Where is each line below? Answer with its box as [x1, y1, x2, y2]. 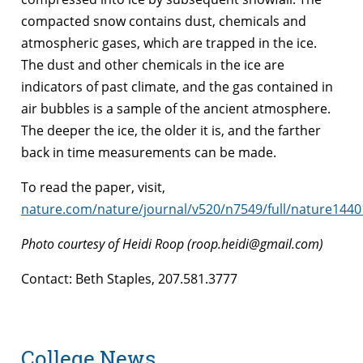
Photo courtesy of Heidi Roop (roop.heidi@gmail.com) [21, 234, 323, 253]
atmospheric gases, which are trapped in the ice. [21, 33, 317, 52]
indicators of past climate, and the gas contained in [21, 77, 333, 96]
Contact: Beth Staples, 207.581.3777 [21, 269, 237, 288]
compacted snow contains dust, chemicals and [21, 11, 306, 30]
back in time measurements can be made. [21, 143, 276, 161]
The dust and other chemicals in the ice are [21, 55, 284, 74]
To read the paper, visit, [21, 177, 165, 196]
